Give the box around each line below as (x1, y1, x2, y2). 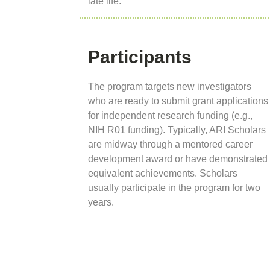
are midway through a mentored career (88, 139, 253, 150)
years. (88, 197, 114, 208)
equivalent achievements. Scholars (88, 168, 237, 179)
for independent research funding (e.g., (88, 110, 253, 121)
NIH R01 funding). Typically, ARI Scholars (88, 125, 266, 136)
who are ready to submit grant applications (88, 96, 268, 107)
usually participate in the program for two (88, 183, 260, 193)
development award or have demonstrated (88, 154, 268, 165)
